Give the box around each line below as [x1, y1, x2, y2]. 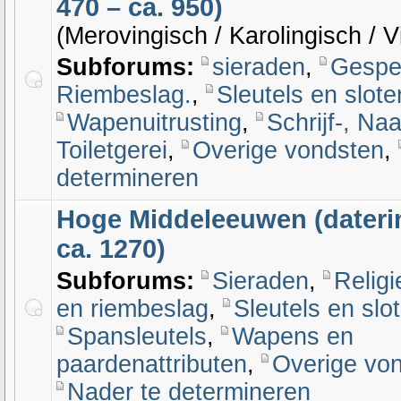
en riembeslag [56, 295, 209, 322]
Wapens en [232, 323, 354, 350]
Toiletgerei [56, 137, 167, 164]
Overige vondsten [192, 137, 384, 164]
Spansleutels [67, 323, 207, 350]
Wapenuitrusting [67, 109, 242, 136]
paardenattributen [56, 351, 247, 378]
